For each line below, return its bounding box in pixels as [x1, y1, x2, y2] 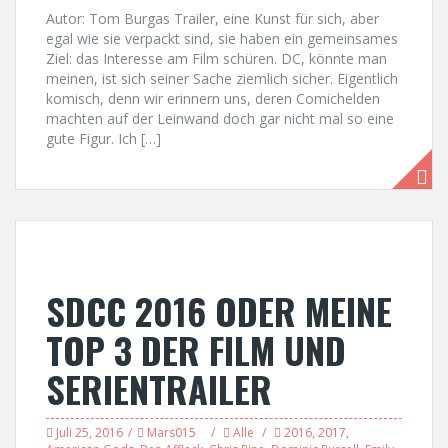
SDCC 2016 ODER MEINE [46, 284, 392, 337]
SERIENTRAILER [46, 362, 272, 415]
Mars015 [147, 424, 196, 441]
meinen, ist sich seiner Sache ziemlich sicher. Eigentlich [46, 69, 398, 88]
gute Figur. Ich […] [46, 129, 161, 148]
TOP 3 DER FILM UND [46, 323, 346, 376]
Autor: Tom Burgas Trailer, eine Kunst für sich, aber [46, 9, 379, 28]
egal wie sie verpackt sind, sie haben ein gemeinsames [46, 29, 398, 48]
